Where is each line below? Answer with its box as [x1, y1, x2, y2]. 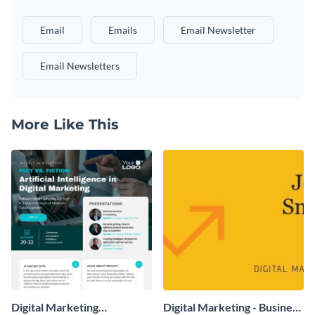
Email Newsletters [40, 60, 120, 72]
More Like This [11, 116, 119, 134]
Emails [108, 24, 137, 37]
